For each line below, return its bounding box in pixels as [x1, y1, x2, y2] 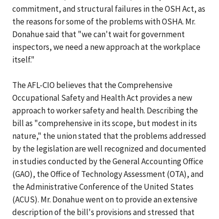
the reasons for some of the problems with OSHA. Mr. [12, 16, 196, 27]
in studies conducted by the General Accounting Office [12, 155, 203, 167]
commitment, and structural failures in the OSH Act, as [12, 3, 205, 14]
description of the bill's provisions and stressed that [12, 206, 195, 218]
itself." [12, 54, 35, 65]
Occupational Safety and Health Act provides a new [12, 92, 192, 103]
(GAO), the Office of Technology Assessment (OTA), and [12, 168, 204, 179]
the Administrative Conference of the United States [12, 181, 194, 192]
